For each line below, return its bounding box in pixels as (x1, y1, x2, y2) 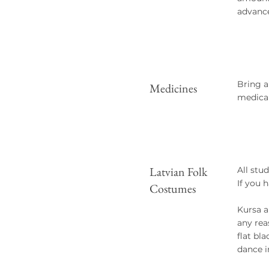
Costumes (150, 181, 196, 196)
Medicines (150, 80, 197, 96)
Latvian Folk (150, 164, 207, 180)
